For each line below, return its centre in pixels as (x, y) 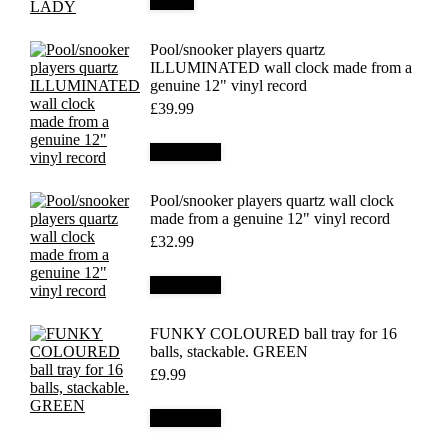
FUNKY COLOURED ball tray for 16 (273, 333)
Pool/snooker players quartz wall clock (272, 200)
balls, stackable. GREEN (229, 351)
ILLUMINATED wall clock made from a (281, 67)
